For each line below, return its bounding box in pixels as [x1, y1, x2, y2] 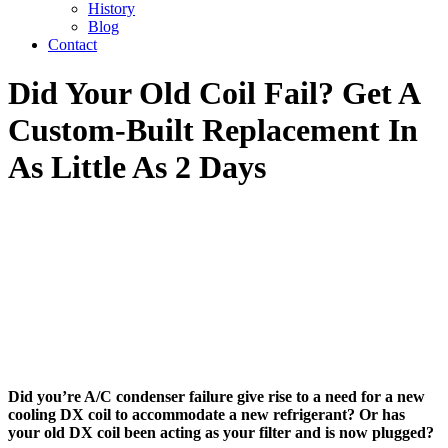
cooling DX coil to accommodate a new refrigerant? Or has [8, 405, 405, 423]
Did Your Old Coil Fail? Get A [8, 75, 419, 112]
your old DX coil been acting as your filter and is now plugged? [8, 423, 438, 441]
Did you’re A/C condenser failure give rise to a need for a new [8, 387, 425, 405]
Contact [48, 36, 97, 53]
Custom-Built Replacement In [8, 112, 418, 149]
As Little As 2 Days [8, 149, 266, 186]
